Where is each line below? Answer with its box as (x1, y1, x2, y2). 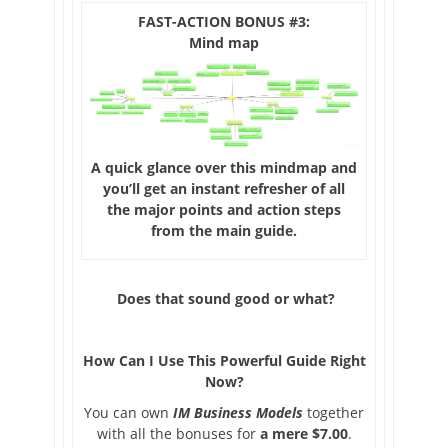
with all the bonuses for (96, 424, 260, 444)
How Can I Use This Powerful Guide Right (82, 351, 366, 371)
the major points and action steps (107, 199, 341, 219)
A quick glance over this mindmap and (91, 157, 357, 177)
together (307, 403, 364, 423)
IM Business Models (169, 403, 307, 423)
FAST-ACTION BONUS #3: (138, 12, 310, 32)
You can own (84, 403, 169, 423)
